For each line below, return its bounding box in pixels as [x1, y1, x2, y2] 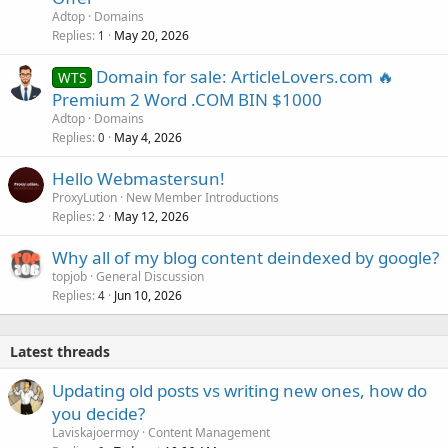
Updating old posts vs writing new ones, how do [52, 379, 427, 403]
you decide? [52, 402, 145, 426]
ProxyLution [52, 189, 117, 207]
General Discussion [96, 268, 204, 286]
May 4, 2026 [114, 129, 182, 147]
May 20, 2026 [114, 27, 189, 45]
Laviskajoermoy [52, 424, 139, 442]
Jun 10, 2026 [114, 287, 182, 305]
